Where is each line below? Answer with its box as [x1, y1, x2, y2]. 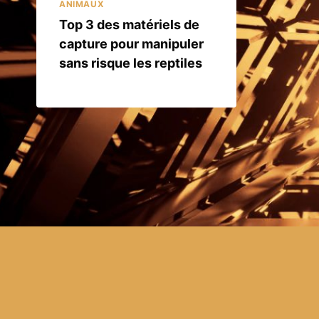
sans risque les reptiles [59, 55, 202, 70]
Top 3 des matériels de [59, 16, 199, 32]
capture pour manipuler [59, 36, 204, 51]
